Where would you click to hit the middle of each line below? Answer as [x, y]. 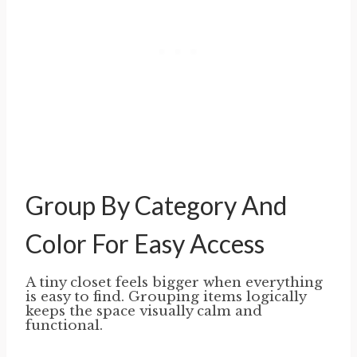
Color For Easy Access [145, 243]
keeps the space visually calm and [144, 311]
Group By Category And [156, 205]
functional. [64, 325]
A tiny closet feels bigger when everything [174, 282]
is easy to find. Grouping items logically [166, 296]
